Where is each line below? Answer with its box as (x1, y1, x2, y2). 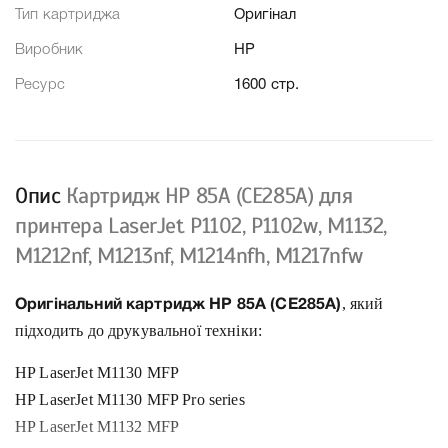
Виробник (15, 43, 84, 58)
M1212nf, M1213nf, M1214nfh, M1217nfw (15, 242, 364, 270)
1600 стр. (234, 78, 300, 93)
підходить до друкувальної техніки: (15, 322, 263, 340)
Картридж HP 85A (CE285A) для (65, 182, 353, 210)
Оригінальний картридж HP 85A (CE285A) (15, 298, 342, 313)
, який (341, 295, 384, 313)
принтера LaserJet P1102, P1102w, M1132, (15, 212, 387, 240)
